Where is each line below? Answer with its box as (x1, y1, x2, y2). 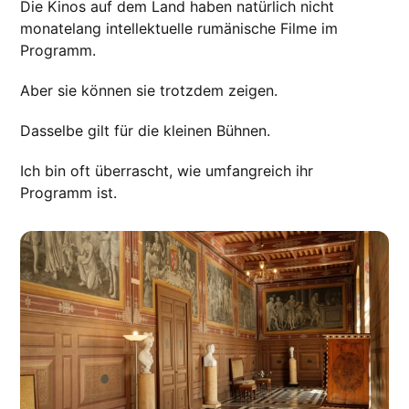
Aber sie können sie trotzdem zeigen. (20, 80, 278, 100)
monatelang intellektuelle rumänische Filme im (20, 18, 339, 37)
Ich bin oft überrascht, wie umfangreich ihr (20, 161, 314, 180)
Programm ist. (20, 183, 118, 202)
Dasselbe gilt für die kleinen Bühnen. (20, 121, 271, 140)
